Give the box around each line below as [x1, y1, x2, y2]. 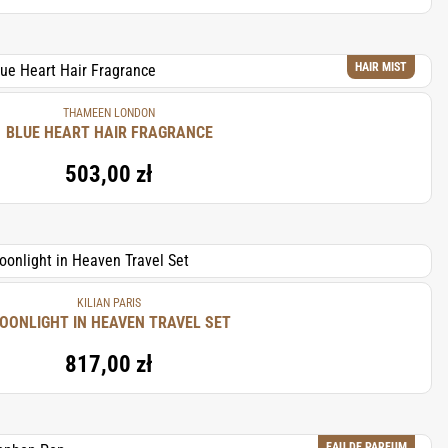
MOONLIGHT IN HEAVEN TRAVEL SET [149, 313, 231, 332]
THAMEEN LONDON [63, 106, 155, 120]
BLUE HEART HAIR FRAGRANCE [5, 123, 213, 142]
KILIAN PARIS [77, 296, 141, 310]
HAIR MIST [355, 60, 407, 74]
